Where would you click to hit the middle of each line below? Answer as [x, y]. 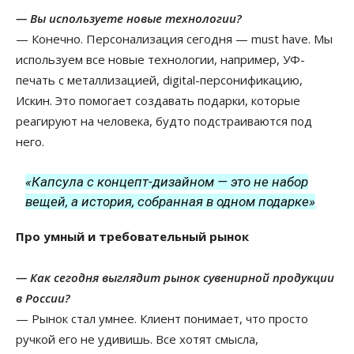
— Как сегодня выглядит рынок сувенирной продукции [175, 278]
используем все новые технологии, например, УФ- [160, 60]
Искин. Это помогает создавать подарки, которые [158, 101]
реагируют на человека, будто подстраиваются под [164, 121]
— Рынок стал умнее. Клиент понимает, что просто [162, 319]
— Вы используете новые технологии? [129, 19]
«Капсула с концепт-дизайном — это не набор [167, 182]
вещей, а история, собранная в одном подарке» [171, 202]
